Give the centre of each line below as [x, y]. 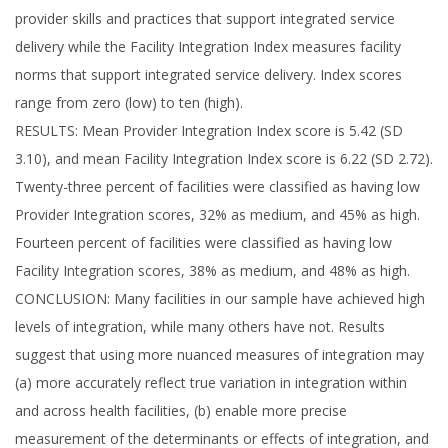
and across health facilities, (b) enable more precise [181, 410]
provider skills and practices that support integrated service [205, 18]
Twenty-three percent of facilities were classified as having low [217, 186]
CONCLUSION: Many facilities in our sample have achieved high [220, 298]
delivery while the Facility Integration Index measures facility [208, 46]
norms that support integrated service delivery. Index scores [208, 74]
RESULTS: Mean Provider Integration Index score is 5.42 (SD [209, 130]
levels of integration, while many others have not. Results [200, 326]
